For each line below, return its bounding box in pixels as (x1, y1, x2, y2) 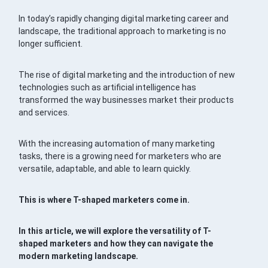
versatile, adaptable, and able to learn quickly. (19, 163, 191, 173)
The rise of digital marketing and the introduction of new (19, 69, 236, 80)
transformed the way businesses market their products (19, 95, 234, 105)
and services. (19, 107, 70, 117)
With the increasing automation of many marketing (19, 138, 215, 148)
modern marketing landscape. (19, 251, 139, 261)
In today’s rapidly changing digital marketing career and (19, 13, 229, 23)
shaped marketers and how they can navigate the (19, 238, 214, 248)
